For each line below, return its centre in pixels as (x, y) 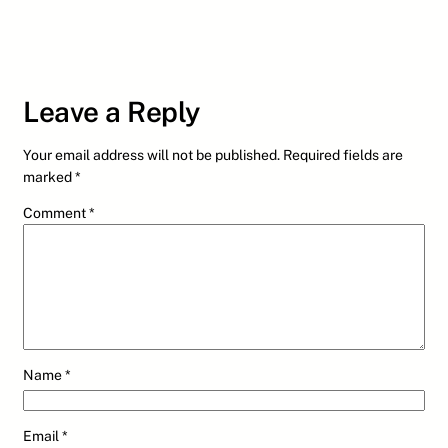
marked (49, 177)
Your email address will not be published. (151, 155)
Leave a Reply (111, 112)
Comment (56, 213)
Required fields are (343, 155)
